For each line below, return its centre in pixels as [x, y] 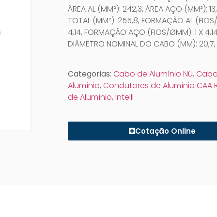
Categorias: [90, 74]
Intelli [124, 97]
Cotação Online [165, 131]
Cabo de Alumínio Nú [153, 74]
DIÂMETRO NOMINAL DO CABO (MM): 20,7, [141, 44]
